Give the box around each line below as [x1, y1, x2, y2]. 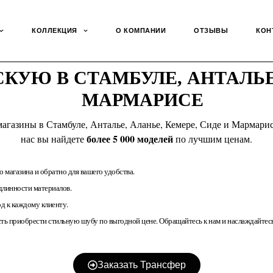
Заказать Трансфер [97, 257, 186, 272]
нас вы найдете [21, 132, 87, 145]
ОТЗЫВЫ [194, 26, 229, 35]
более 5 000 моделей [87, 132, 173, 146]
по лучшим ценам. [173, 132, 252, 145]
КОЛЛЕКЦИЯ [32, 26, 77, 35]
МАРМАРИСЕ [82, 90, 204, 110]
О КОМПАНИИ [116, 26, 166, 35]
